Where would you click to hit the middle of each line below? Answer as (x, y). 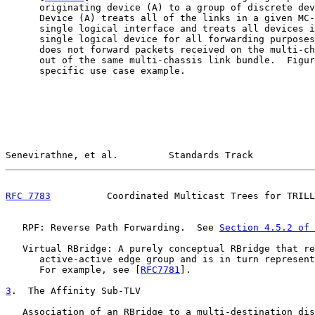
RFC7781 (160, 270)
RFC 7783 (28, 196)
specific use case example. (96, 71)
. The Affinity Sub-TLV (76, 291)
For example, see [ (73, 270)
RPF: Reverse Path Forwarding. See (112, 227)
